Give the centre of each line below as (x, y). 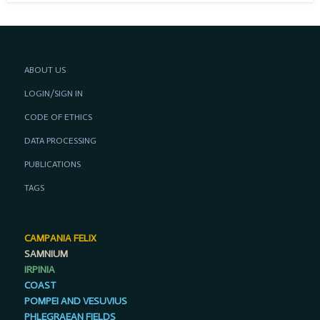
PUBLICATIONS (52, 164)
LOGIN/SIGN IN (53, 94)
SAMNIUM (46, 254)
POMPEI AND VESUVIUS (75, 301)
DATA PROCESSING (60, 141)
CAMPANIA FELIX (60, 238)
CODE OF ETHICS (58, 117)
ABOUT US (45, 70)
